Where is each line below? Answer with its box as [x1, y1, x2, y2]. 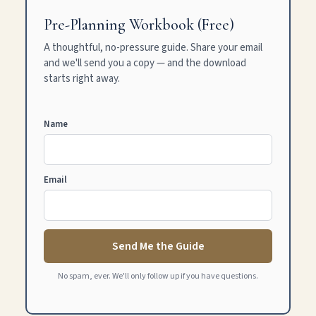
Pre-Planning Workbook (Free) [44, 15, 234, 34]
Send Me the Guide [111, 238, 205, 254]
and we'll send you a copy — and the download [44, 55, 246, 71]
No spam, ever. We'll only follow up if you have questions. [58, 269, 258, 282]
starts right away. [44, 71, 120, 86]
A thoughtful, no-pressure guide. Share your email [44, 39, 262, 55]
